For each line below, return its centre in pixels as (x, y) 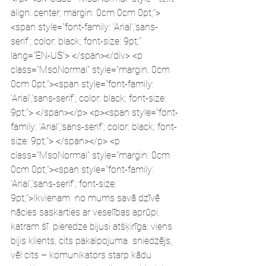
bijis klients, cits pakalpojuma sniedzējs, (93, 241)
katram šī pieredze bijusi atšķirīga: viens (93, 227)
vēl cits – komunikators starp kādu (82, 255)
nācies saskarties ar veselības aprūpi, (86, 212)
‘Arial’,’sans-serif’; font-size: (65, 184)
